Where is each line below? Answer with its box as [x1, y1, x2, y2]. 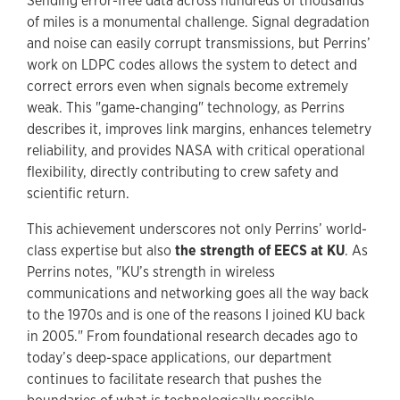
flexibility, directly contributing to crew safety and [27, 162, 338, 181]
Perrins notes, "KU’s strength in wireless [27, 262, 275, 281]
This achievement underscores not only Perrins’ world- [27, 219, 367, 238]
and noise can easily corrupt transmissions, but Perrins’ [27, 33, 371, 53]
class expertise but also [27, 240, 175, 260]
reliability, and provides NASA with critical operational [27, 140, 365, 160]
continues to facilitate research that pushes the [27, 369, 321, 388]
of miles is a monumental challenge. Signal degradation [27, 12, 370, 31]
